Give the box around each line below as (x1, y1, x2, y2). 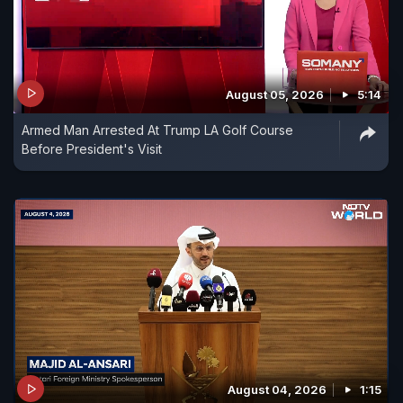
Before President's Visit (22, 140, 162, 157)
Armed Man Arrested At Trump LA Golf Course (22, 121, 293, 138)
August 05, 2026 (226, 86, 324, 102)
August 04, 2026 (228, 382, 327, 398)
